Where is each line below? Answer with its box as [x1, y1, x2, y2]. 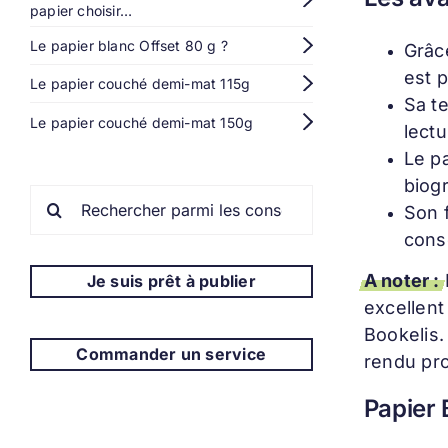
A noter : [363, 270, 440, 292]
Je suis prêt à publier [86, 270, 256, 291]
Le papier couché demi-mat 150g [29, 113, 254, 131]
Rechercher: [28, 185, 111, 203]
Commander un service [76, 343, 267, 364]
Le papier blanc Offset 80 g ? [29, 36, 229, 54]
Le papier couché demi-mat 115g [29, 75, 251, 93]
